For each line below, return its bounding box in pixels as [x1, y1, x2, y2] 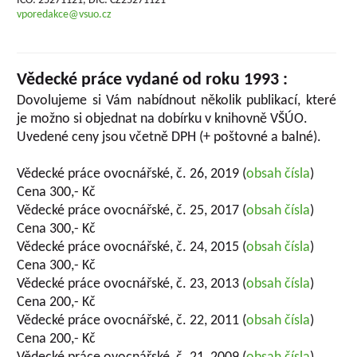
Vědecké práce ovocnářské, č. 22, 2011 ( [17, 313, 247, 328]
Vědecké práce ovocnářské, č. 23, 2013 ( [17, 277, 247, 292]
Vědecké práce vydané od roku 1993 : [17, 71, 288, 89]
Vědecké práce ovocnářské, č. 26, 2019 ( [17, 167, 247, 182]
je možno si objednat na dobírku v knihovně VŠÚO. [17, 112, 308, 127]
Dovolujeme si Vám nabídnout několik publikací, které [17, 93, 336, 108]
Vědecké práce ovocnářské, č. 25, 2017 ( [17, 203, 247, 218]
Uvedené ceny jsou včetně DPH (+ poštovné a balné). [17, 130, 322, 145]
